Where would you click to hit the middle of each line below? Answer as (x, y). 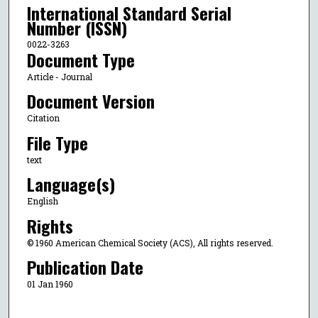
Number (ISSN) (77, 27)
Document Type (81, 59)
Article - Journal (59, 76)
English (42, 201)
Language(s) (71, 184)
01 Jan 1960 (50, 284)
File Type (57, 142)
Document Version (91, 101)
